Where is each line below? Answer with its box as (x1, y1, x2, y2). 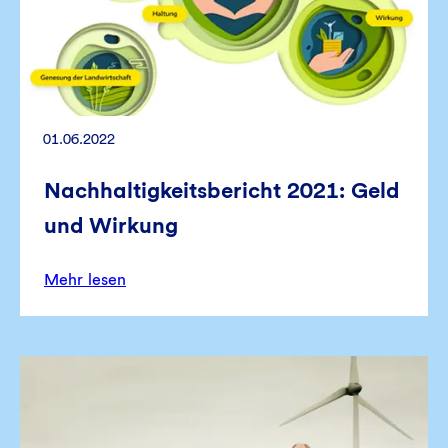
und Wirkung (44, 212, 178, 239)
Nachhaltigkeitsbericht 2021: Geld (44, 177, 399, 204)
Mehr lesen (44, 270, 126, 290)
